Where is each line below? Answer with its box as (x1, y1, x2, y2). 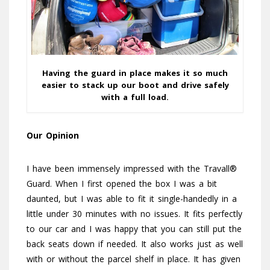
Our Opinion (27, 130, 79, 142)
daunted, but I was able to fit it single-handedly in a (27, 193, 237, 205)
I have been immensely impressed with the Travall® (27, 163, 237, 175)
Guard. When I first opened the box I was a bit (27, 178, 217, 190)
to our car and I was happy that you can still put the (27, 223, 242, 235)
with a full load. (101, 92, 169, 103)
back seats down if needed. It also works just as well (27, 238, 243, 250)
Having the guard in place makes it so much (42, 67, 228, 79)
